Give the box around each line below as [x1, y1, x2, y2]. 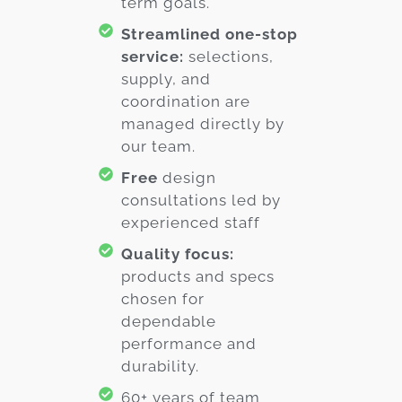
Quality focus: [121, 245, 234, 264]
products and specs [121, 267, 275, 286]
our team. [121, 137, 196, 156]
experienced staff [121, 214, 260, 232]
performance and [121, 335, 257, 354]
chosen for [121, 290, 205, 309]
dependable [121, 312, 216, 331]
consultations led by [121, 191, 281, 210]
